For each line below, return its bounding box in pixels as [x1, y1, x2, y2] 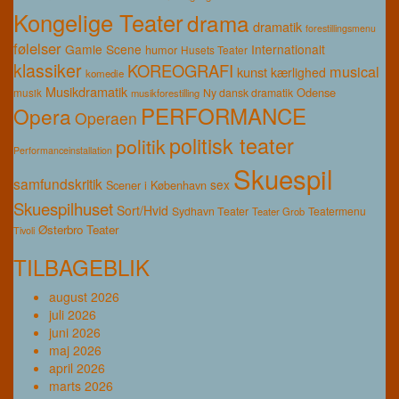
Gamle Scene [65, 39, 142, 58]
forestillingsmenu [305, 20, 376, 35]
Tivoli [13, 223, 35, 237]
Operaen [75, 106, 137, 129]
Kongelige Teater [13, 5, 183, 38]
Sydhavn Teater [172, 202, 248, 219]
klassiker [13, 57, 82, 83]
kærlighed [271, 62, 326, 81]
